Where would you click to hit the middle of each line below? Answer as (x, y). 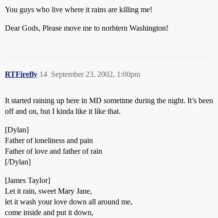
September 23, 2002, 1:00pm (96, 74)
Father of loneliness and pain (49, 140)
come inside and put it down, (49, 212)
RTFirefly (21, 74)
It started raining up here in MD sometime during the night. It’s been (109, 100)
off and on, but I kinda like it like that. (63, 111)
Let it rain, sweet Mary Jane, (48, 191)
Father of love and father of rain (54, 151)
